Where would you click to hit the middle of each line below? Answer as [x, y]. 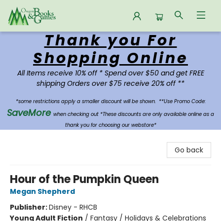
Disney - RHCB [73, 207]
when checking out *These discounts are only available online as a [134, 114]
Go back [189, 150]
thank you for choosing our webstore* [110, 125]
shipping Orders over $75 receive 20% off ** [110, 83]
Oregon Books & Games [49, 41]
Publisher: [29, 207]
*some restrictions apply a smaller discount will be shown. [87, 101]
